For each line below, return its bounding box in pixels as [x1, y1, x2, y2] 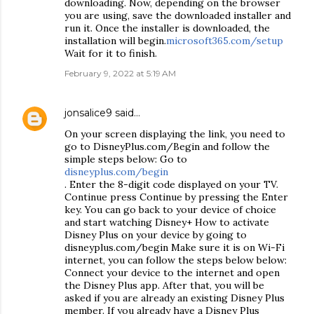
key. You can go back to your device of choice [64, 203, 276, 216]
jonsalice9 [64, 107, 112, 119]
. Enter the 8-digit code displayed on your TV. [64, 178, 278, 191]
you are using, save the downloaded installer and [64, 9, 291, 22]
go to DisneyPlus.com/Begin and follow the [64, 140, 270, 153]
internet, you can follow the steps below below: [64, 254, 287, 266]
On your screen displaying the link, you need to [64, 128, 285, 140]
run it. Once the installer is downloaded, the [64, 22, 270, 34]
